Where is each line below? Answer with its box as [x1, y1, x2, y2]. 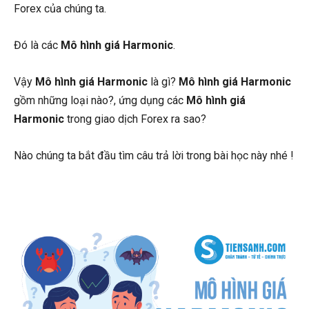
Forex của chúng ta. [14, 2, 106, 15]
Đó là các [14, 39, 61, 52]
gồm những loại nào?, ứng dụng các [14, 94, 186, 107]
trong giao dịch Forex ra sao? [67, 112, 206, 126]
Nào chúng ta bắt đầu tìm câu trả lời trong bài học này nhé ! [14, 149, 294, 162]
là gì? [148, 75, 179, 88]
